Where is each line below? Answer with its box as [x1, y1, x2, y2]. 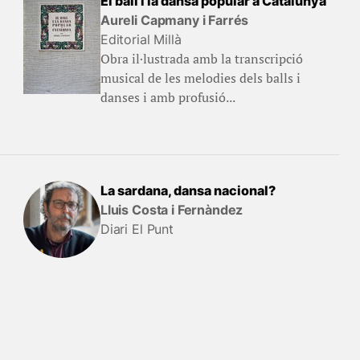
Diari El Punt [100, 221, 174, 237]
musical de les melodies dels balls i [100, 69, 301, 87]
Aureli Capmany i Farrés [100, 12, 249, 28]
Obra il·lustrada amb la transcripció [100, 50, 303, 67]
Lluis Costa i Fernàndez [100, 202, 243, 218]
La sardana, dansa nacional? [100, 182, 276, 198]
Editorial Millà [100, 31, 182, 47]
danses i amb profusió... [100, 88, 235, 106]
